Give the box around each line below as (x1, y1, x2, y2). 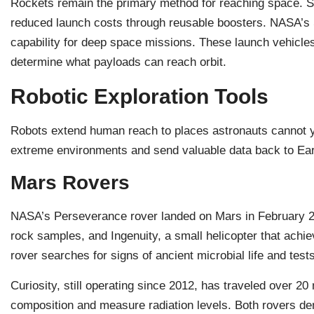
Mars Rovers (11, 172, 130, 194)
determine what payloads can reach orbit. (11, 55, 226, 69)
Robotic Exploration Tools (11, 84, 268, 108)
